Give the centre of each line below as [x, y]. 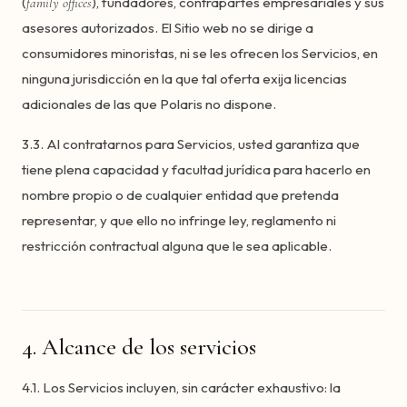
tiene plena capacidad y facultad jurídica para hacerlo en [196, 169]
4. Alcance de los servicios [139, 347]
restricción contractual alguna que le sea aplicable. [177, 246]
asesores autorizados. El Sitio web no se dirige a [168, 28]
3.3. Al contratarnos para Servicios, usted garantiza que [191, 144]
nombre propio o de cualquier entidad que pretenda [180, 195]
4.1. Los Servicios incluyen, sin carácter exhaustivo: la [181, 387]
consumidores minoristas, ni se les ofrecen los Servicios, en [200, 53]
